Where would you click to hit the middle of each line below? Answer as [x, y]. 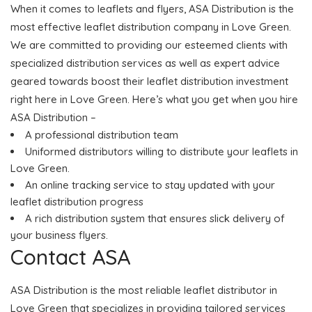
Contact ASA [70, 257]
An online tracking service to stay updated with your [150, 185]
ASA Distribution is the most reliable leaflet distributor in [144, 290]
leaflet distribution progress [77, 201]
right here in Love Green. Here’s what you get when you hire [154, 99]
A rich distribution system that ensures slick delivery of [155, 218]
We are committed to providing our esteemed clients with [149, 45]
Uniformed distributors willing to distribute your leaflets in [162, 151]
